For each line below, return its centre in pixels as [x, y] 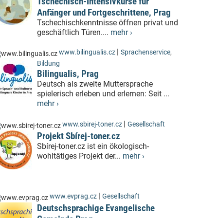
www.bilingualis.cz [87, 53]
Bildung [48, 64]
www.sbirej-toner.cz [92, 125]
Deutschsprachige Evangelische [96, 208]
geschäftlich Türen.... [74, 33]
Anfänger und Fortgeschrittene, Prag [104, 13]
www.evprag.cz [74, 197]
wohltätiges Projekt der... [80, 156]
